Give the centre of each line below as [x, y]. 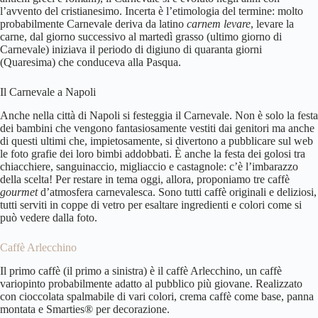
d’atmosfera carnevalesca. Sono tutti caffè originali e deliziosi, [179, 192]
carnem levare [219, 24]
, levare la [272, 24]
